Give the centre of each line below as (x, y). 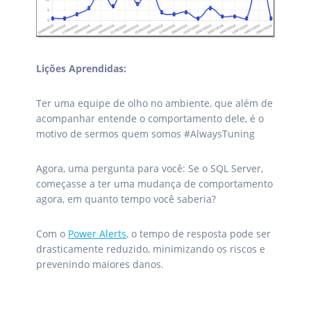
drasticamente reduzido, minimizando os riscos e (150, 249)
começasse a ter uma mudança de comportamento (154, 184)
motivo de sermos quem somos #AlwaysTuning (145, 134)
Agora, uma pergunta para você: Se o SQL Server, (149, 169)
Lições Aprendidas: (81, 69)
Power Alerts (97, 234)
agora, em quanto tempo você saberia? (126, 199)
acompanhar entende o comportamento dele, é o (150, 119)
